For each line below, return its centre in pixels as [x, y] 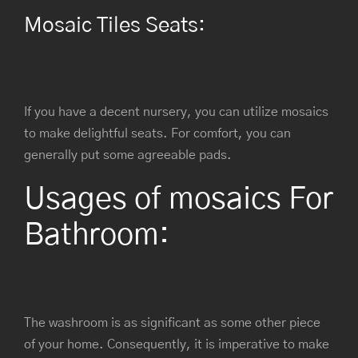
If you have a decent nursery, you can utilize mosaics [176, 111]
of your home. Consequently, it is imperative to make [177, 344]
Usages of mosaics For [179, 199]
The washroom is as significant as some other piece [172, 322]
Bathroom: [97, 235]
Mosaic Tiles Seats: [115, 26]
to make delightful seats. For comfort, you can [157, 133]
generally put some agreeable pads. [128, 155]
